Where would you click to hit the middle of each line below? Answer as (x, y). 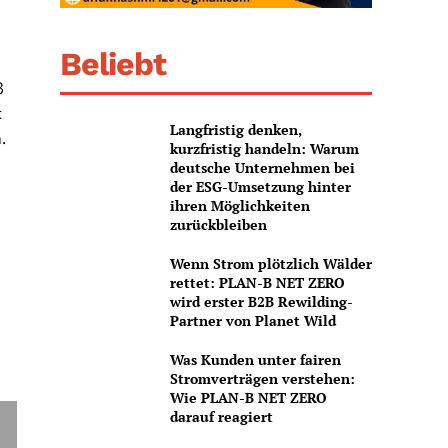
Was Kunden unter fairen (255, 360)
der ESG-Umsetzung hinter (260, 187)
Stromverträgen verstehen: (262, 379)
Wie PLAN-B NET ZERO (248, 398)
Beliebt (113, 64)
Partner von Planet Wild (252, 321)
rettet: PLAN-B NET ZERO (257, 283)
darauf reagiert (221, 417)
